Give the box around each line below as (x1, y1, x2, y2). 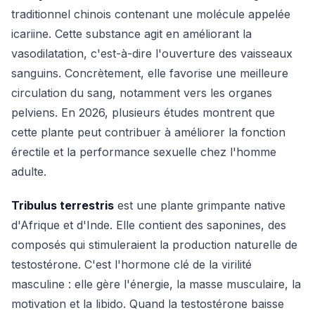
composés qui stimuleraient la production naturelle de (11, 238, 297, 252)
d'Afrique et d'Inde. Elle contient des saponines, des (11, 218, 286, 232)
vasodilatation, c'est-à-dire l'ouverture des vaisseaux (11, 46, 292, 60)
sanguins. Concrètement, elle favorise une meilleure (11, 66, 288, 80)
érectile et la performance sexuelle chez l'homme (11, 145, 276, 159)
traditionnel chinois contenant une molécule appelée (11, 7, 290, 21)
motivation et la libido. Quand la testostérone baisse (11, 297, 284, 311)
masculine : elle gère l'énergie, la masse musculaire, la (11, 277, 301, 291)
